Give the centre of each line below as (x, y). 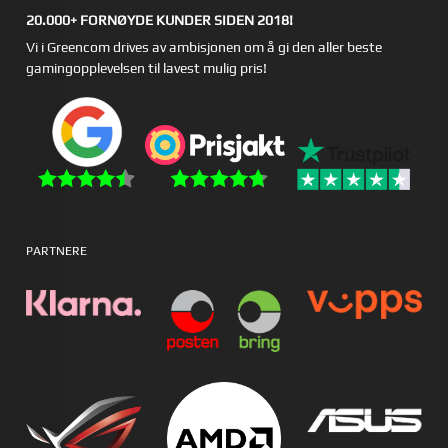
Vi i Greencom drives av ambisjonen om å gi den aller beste (204, 47)
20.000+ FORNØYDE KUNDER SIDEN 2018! (160, 20)
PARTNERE (57, 251)
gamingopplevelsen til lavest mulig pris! (147, 68)
